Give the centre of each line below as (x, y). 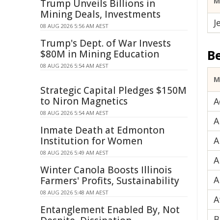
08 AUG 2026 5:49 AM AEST (74, 152)
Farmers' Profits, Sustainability (110, 181)
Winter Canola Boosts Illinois (106, 170)
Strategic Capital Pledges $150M (113, 90)
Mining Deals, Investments (100, 14)
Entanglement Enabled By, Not (110, 210)
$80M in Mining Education (100, 54)
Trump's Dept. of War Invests (106, 43)
